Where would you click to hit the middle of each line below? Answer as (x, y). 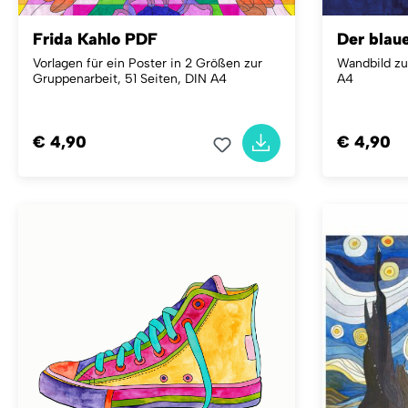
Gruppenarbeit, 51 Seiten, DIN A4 (130, 78)
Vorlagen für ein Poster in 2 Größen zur (148, 63)
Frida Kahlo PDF (95, 39)
